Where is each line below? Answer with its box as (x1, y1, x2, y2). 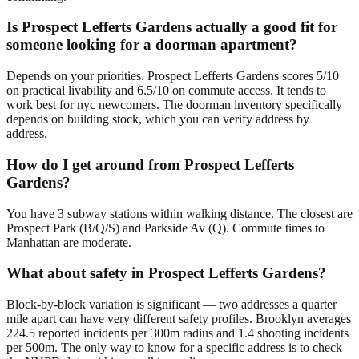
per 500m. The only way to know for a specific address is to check (6, 340, 342, 354)
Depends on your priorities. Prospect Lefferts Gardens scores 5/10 (6, 69, 339, 83)
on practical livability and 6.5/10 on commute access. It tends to (6, 83, 326, 98)
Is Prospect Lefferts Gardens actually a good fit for (6, 18, 337, 36)
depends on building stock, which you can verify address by (6, 112, 309, 127)
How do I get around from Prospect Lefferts (6, 155, 294, 173)
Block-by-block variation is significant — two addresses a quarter (6, 296, 337, 311)
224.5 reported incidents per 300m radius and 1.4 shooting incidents (6, 325, 349, 340)
